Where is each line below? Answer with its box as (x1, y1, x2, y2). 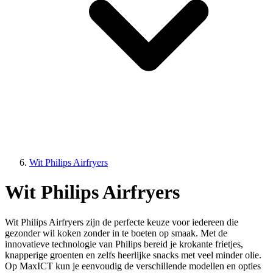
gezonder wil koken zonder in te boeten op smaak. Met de (5, 227, 227, 238)
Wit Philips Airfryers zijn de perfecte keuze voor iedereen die (5, 216, 238, 227)
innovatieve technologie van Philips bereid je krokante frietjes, (5, 238, 243, 249)
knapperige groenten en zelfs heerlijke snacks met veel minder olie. (5, 249, 261, 260)
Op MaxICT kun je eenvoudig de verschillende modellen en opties (5, 260, 261, 271)
